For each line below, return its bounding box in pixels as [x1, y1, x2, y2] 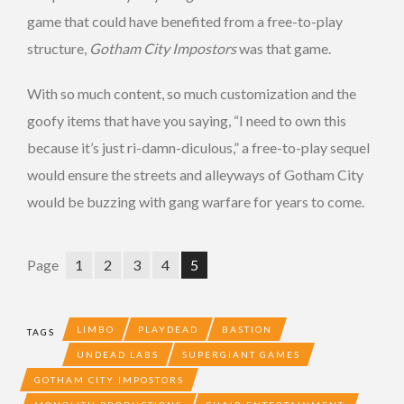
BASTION [222, 324, 272, 335]
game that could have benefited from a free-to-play [27, 13, 343, 30]
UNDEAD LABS [77, 349, 159, 360]
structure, [27, 40, 89, 57]
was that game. [236, 40, 331, 57]
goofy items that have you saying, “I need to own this [27, 112, 346, 129]
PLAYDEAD [138, 324, 198, 335]
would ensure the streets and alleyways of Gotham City [27, 166, 363, 183]
